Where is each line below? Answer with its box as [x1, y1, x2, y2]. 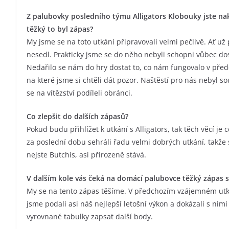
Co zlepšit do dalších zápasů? [27, 111, 128, 121]
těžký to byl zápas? [27, 24, 93, 34]
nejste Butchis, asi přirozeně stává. [27, 149, 146, 159]
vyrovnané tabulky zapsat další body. [27, 211, 153, 221]
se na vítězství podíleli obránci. [27, 87, 132, 98]
